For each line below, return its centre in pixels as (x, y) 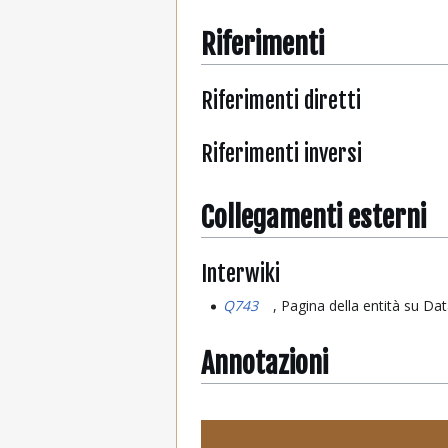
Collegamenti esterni (313, 217)
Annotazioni (264, 364)
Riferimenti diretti (281, 101)
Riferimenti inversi (281, 153)
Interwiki (240, 274)
